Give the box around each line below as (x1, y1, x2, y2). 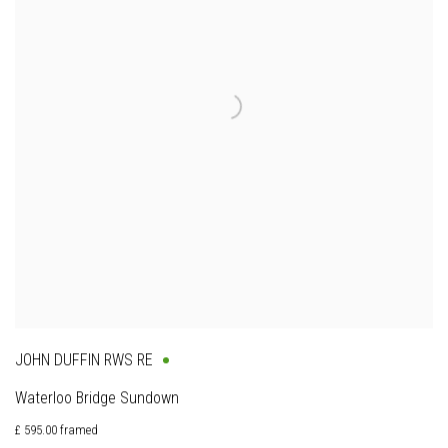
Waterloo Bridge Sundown (15, 389, 179, 409)
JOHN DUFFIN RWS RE (15, 351, 153, 371)
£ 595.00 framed (15, 423, 98, 439)
